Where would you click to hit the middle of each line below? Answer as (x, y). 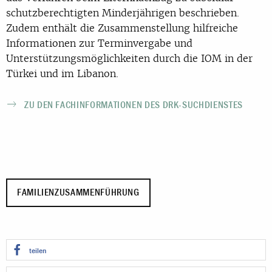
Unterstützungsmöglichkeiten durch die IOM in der (129, 58)
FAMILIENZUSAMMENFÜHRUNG (78, 193)
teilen (38, 251)
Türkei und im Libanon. (62, 73)
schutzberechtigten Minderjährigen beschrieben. (123, 12)
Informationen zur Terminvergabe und (99, 43)
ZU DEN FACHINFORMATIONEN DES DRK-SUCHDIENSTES (134, 105)
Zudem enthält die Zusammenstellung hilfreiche (122, 28)
